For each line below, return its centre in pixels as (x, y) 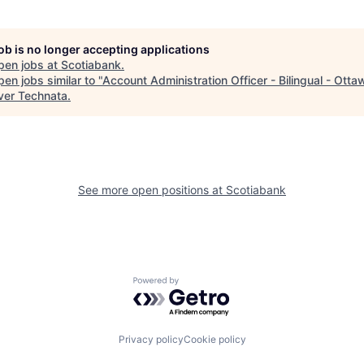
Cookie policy (214, 339)
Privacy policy (151, 339)
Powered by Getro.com (204, 284)
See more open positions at (152, 190)
